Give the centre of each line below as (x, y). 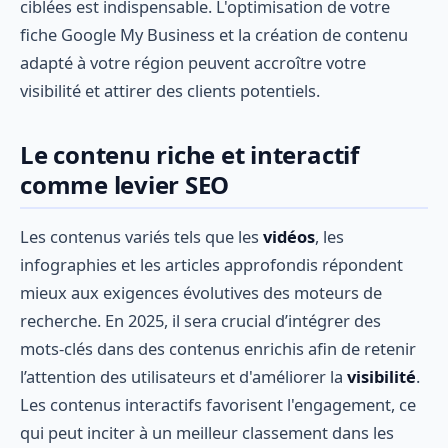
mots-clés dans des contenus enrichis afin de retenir (218, 349)
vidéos (289, 237)
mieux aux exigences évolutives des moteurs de (201, 293)
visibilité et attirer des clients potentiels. (170, 90)
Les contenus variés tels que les (141, 237)
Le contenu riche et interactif (189, 154)
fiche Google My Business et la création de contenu (214, 34)
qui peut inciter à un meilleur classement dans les (207, 433)
